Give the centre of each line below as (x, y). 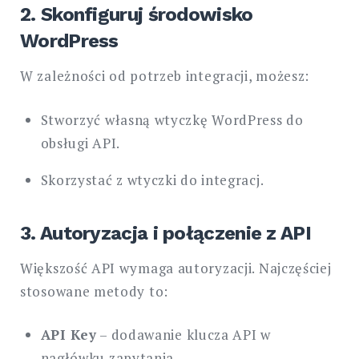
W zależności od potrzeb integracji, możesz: (165, 76)
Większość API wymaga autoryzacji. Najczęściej (176, 268)
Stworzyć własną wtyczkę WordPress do (172, 119)
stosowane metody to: (94, 291)
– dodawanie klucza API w (184, 335)
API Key (69, 335)
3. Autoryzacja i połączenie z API (165, 233)
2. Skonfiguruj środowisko (137, 15)
